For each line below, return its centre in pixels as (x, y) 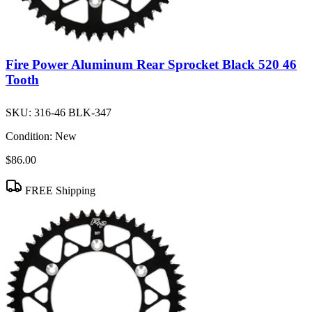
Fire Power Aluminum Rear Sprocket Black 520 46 (151, 65)
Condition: (29, 136)
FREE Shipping (59, 191)
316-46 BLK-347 (73, 113)
